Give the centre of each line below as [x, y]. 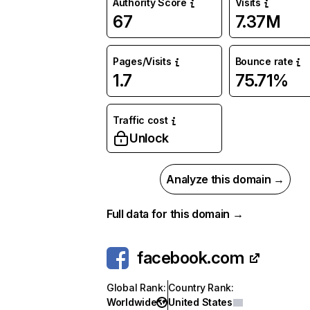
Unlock [149, 138]
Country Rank [200, 288]
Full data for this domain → [175, 214]
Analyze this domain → [225, 179]
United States [200, 302]
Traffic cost [140, 120]
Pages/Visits [142, 61]
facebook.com [191, 258]
